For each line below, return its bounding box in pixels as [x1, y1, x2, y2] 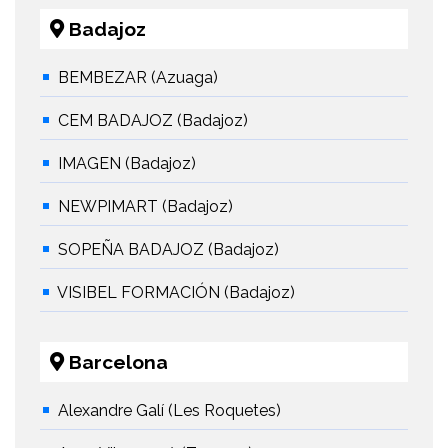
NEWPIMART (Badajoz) [58, 197, 233, 217]
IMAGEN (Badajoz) [58, 154, 196, 174]
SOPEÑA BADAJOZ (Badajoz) [58, 240, 279, 260]
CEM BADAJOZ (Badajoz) [58, 111, 248, 131]
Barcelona [64, 351, 168, 374]
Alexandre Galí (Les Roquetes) [58, 401, 281, 421]
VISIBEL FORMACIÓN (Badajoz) [57, 283, 295, 303]
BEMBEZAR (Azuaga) [58, 68, 218, 88]
